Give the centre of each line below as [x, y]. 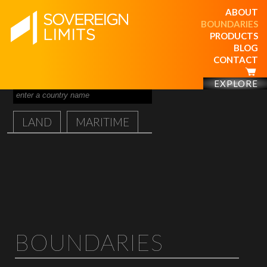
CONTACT [236, 60]
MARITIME [103, 122]
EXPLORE [236, 83]
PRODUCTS [234, 36]
